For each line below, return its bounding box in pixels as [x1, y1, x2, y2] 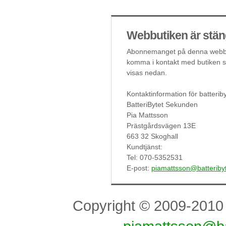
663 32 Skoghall [127, 132, 178, 140]
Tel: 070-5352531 [127, 153, 183, 161]
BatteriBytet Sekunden [127, 100, 198, 108]
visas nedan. [127, 69, 167, 77]
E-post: [127, 164, 151, 172]
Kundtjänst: [127, 143, 162, 151]
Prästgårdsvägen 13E [127, 122, 196, 130]
